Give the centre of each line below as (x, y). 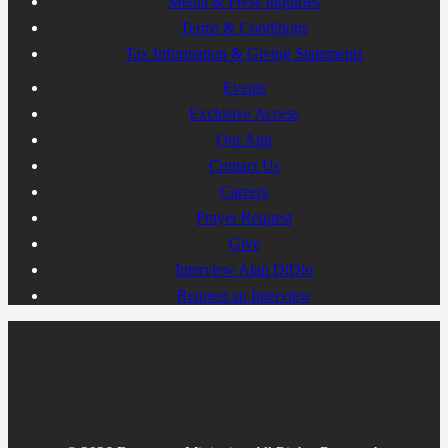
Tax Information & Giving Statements (244, 53)
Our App (244, 139)
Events (244, 87)
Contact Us (244, 165)
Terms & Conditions (244, 27)
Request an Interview (244, 295)
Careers (244, 191)
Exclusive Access (244, 113)
